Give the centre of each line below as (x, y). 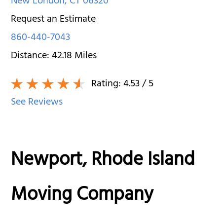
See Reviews (37, 103)
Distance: (32, 56)
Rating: (106, 84)
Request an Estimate (54, 20)
